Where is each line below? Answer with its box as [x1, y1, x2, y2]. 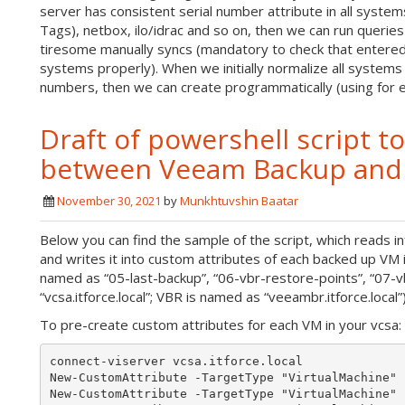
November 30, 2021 [57, 193, 161, 209]
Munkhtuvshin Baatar [180, 193, 298, 209]
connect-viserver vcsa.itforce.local [49, 353, 303, 368]
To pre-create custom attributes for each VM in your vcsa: [40, 316, 401, 334]
